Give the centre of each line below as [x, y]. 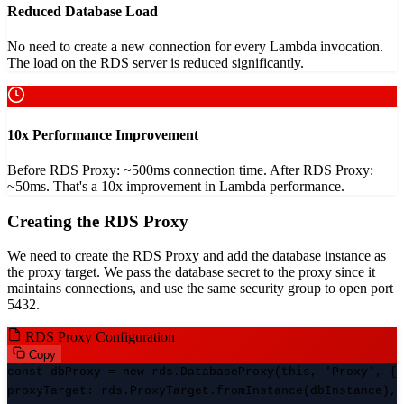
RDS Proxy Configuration [100, 337]
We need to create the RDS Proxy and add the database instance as [197, 256]
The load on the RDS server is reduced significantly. [156, 63]
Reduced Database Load [83, 12]
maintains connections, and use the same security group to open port [200, 289]
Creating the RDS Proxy [98, 221]
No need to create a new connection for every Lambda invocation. [195, 47]
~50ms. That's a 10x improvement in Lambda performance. [176, 186]
